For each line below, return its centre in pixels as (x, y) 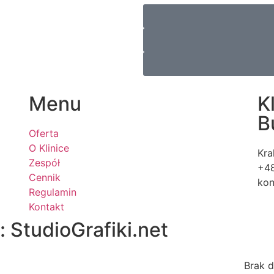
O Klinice (49, 148)
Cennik (45, 178)
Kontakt (47, 207)
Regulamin (53, 192)
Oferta (44, 134)
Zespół (45, 163)
